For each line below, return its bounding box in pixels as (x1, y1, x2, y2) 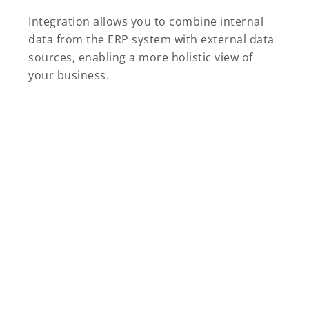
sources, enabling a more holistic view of (28, 49, 253, 65)
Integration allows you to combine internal (28, 13, 263, 29)
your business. (28, 67, 109, 83)
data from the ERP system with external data (28, 31, 275, 47)
